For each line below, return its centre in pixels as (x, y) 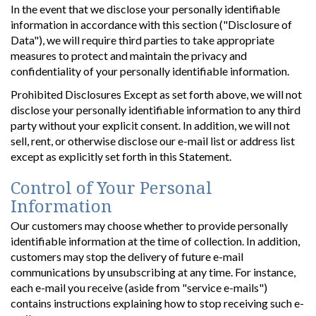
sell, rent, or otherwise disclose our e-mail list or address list (153, 140)
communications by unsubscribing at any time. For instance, (153, 272)
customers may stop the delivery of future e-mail (127, 256)
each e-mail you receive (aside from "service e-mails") (139, 287)
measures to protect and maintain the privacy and (129, 55)
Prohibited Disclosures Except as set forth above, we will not (156, 94)
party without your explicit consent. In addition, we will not (150, 125)
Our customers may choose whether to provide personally (149, 225)
